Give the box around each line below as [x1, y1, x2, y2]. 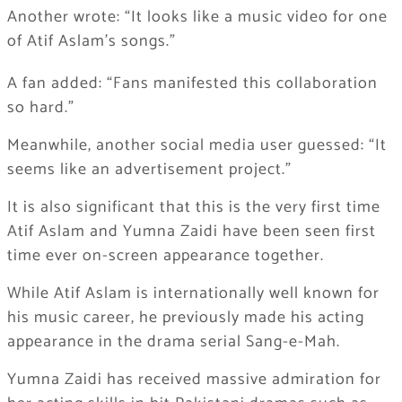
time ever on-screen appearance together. [6, 242, 324, 270]
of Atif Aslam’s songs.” [6, 28, 176, 56]
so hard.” [6, 94, 74, 122]
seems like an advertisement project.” [6, 156, 292, 184]
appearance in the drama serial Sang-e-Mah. [6, 328, 340, 356]
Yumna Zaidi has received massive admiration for [6, 366, 381, 394]
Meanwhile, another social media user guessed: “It [6, 132, 387, 160]
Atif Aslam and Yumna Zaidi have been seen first [6, 218, 376, 246]
